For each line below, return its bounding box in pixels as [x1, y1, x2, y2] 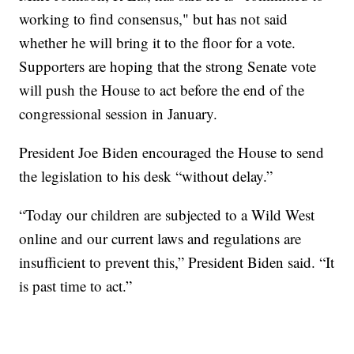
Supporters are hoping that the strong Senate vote [19, 55, 317, 76]
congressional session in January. [19, 103, 218, 123]
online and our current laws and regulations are [19, 228, 302, 248]
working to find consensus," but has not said [19, 8, 288, 28]
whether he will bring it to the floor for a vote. [19, 32, 296, 52]
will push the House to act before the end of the [19, 79, 305, 100]
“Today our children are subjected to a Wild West [19, 204, 315, 224]
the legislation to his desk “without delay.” [19, 165, 273, 186]
